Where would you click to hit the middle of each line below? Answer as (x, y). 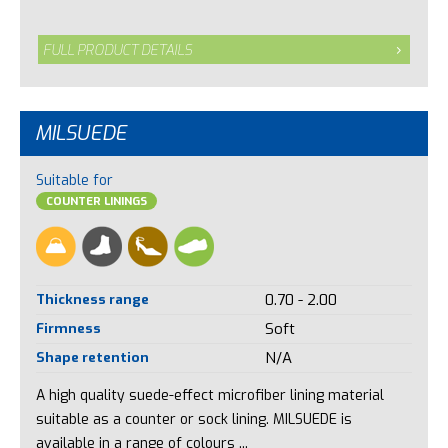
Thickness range (92, 299)
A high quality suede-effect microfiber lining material (209, 395)
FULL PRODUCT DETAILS (118, 50)
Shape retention (92, 357)
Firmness (68, 328)
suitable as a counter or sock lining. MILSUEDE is (193, 419)
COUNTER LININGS (96, 202)
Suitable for (74, 181)
